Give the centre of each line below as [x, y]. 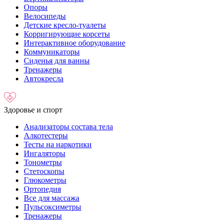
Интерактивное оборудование [75, 43]
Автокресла [44, 79]
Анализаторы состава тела [68, 127]
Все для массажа [52, 198]
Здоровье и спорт [33, 110]
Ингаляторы [45, 153]
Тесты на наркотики [58, 144]
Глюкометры [45, 180]
